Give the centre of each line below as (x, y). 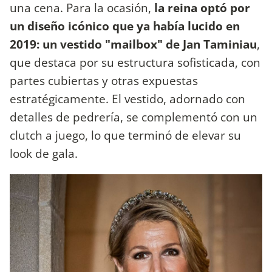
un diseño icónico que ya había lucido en (125, 25)
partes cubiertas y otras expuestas (104, 80)
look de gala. (44, 153)
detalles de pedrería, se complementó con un (134, 117)
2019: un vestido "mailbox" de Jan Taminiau (133, 44)
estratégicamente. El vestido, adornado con (127, 98)
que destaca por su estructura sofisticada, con (135, 62)
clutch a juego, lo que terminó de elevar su (125, 135)
